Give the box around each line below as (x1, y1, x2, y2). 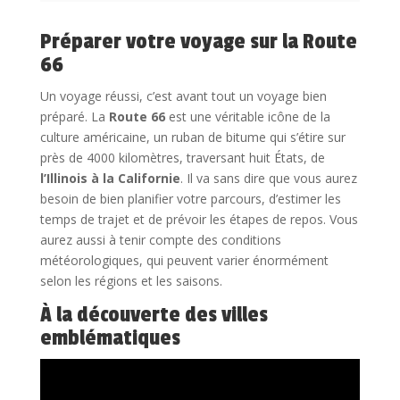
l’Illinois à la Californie (39, 169, 180, 187)
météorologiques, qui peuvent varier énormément (39, 251, 329, 269)
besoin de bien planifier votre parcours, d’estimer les (39, 189, 341, 207)
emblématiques (39, 324, 180, 351)
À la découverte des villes (39, 301, 268, 328)
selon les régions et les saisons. (39, 271, 222, 289)
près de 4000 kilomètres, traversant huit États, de (39, 148, 325, 166)
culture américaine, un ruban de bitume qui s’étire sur (39, 128, 346, 146)
